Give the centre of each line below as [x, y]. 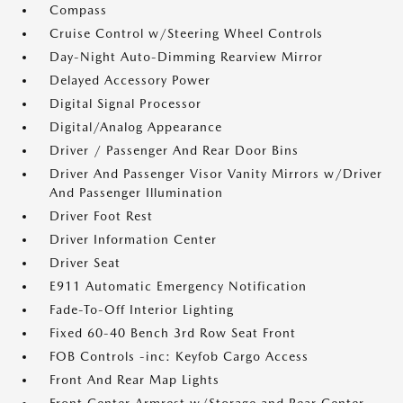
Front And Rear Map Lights [134, 380]
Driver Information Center [133, 239]
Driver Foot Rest [101, 216]
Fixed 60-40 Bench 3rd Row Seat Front [173, 333]
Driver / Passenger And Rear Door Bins [174, 150]
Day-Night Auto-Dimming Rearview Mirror [186, 57]
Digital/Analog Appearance [136, 127]
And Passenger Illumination [136, 193]
